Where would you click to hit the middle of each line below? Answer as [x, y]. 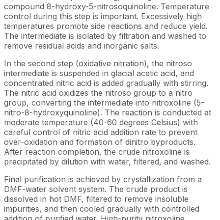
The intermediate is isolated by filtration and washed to [105, 36]
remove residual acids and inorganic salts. [82, 45]
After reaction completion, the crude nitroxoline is [97, 151]
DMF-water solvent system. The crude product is [96, 189]
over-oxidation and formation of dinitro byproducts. [100, 142]
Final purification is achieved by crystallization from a [103, 179]
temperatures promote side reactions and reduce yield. [106, 26]
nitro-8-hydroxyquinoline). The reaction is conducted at [108, 112]
